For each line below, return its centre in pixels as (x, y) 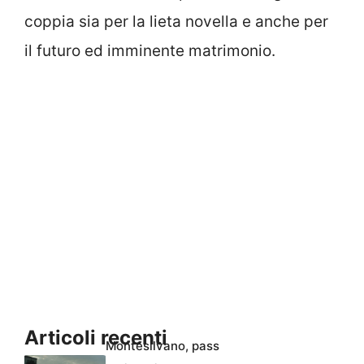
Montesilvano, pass (162, 346)
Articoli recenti (96, 338)
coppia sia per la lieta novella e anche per (176, 21)
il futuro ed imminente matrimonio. (150, 50)
